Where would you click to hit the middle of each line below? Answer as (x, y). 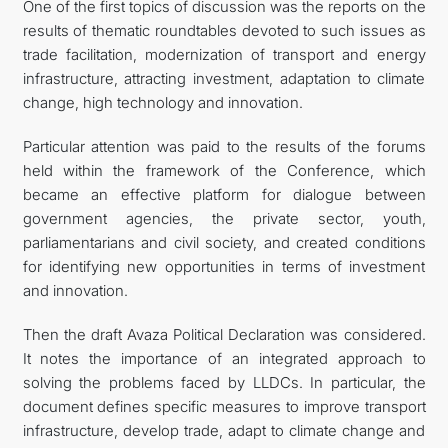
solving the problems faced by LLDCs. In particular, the (224, 382)
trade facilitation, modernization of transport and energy (224, 54)
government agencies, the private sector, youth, (224, 218)
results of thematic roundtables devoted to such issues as (224, 30)
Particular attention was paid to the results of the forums (224, 146)
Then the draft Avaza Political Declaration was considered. (224, 334)
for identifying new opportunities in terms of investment (224, 266)
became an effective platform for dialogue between (224, 194)
